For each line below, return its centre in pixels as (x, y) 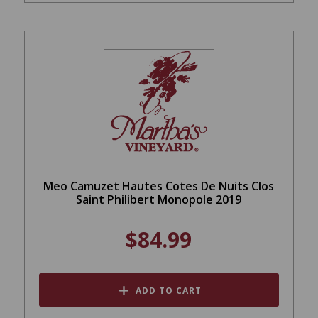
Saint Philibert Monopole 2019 (159, 200)
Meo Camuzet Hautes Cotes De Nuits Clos (159, 186)
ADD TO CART (168, 291)
